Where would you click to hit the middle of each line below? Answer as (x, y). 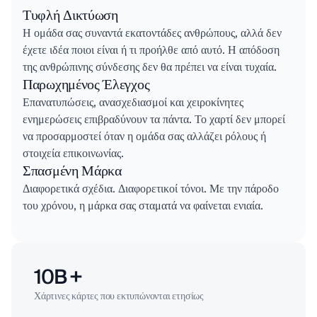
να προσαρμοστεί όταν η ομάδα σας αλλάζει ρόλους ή (144, 137)
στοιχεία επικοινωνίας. (73, 154)
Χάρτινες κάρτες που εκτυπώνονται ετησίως (119, 297)
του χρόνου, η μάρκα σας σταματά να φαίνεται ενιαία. (143, 206)
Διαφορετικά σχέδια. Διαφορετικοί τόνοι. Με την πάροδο (151, 189)
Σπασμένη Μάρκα (72, 172)
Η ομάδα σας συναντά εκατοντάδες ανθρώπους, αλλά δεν (152, 34)
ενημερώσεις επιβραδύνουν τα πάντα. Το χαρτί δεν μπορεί (154, 120)
